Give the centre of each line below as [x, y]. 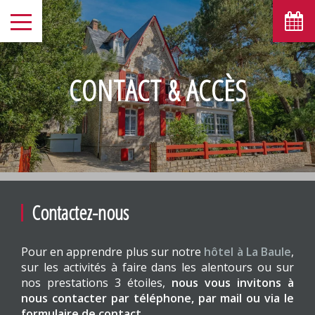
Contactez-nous [80, 212]
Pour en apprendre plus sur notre [113, 252]
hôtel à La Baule [248, 252]
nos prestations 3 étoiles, [96, 283]
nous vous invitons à [233, 283]
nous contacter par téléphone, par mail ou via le [157, 298]
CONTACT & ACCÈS [157, 90]
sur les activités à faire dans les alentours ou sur [157, 267]
